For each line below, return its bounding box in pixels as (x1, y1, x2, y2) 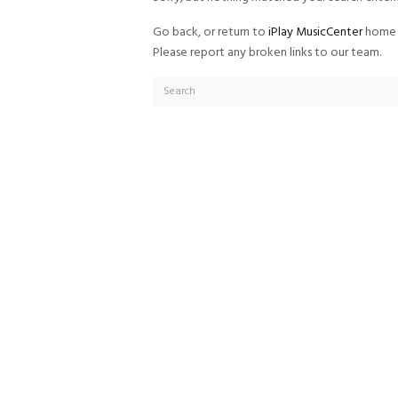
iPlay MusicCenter (268, 21, 362, 43)
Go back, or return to (153, 21, 268, 43)
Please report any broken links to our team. (153, 42, 381, 63)
